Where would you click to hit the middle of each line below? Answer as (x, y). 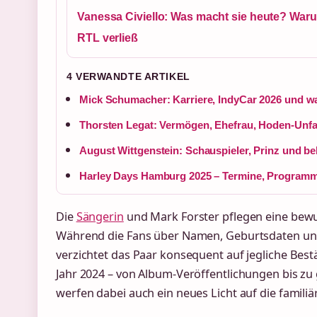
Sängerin (100, 217)
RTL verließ (108, 38)
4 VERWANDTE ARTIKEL (128, 77)
